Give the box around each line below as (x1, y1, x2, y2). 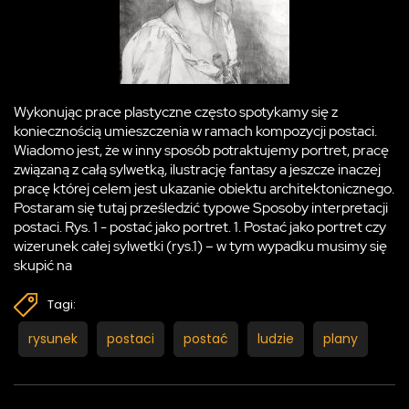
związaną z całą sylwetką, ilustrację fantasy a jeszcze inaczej (14, 160, 381, 180)
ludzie (257, 330, 294, 349)
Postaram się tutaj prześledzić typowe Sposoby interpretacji (14, 198, 388, 218)
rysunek (28, 330, 78, 349)
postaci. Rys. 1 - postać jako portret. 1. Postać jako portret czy (14, 217, 386, 237)
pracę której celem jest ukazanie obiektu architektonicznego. (14, 179, 394, 199)
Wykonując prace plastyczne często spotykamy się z (14, 102, 338, 122)
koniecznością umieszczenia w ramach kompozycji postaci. (14, 121, 377, 142)
